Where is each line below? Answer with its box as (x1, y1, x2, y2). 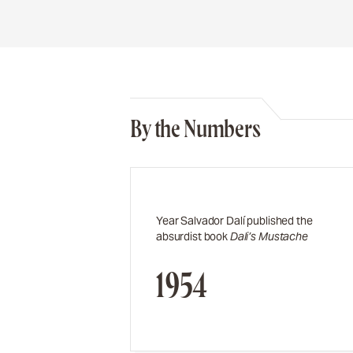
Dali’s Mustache (229, 229, 308, 243)
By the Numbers (130, 113, 261, 144)
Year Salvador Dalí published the (156, 213, 313, 228)
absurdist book (156, 229, 230, 243)
